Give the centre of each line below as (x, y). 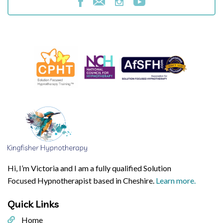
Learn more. (176, 181)
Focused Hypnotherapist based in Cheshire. (82, 181)
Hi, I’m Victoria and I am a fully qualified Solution (89, 168)
